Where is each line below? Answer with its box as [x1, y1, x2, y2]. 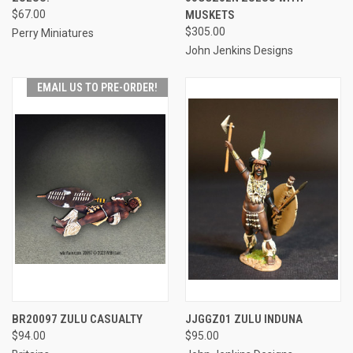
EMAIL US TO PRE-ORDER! [36, 80, 158, 94]
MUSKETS [184, 7, 235, 22]
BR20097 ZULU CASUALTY [12, 311, 143, 326]
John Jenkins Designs [184, 43, 293, 57]
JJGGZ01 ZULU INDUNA [184, 311, 303, 326]
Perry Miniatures [12, 26, 94, 39]
